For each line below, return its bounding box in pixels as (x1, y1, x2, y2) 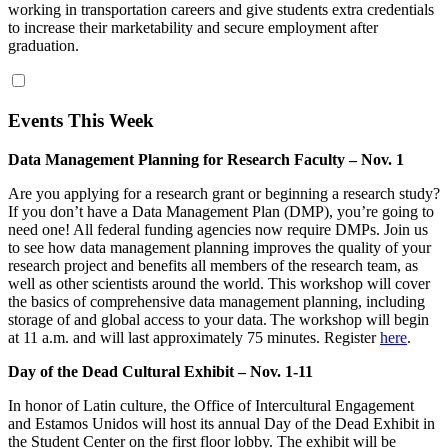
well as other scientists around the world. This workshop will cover (8, 274, 430, 292)
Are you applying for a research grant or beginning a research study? (8, 184, 440, 202)
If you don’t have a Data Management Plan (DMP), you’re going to (8, 202, 434, 220)
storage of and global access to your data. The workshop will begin (8, 310, 429, 328)
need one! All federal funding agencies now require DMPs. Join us (8, 220, 428, 238)
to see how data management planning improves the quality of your (8, 238, 431, 256)
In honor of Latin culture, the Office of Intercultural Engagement (8, 396, 414, 414)
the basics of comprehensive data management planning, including (8, 292, 425, 310)
